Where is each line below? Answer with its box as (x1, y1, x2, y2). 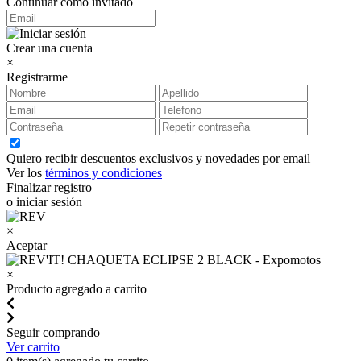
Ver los (6, 166, 45, 180)
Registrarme (6, 70, 68, 85)
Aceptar (6, 239, 47, 253)
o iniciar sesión (6, 195, 82, 210)
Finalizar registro (6, 180, 92, 195)
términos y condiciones (45, 166, 162, 180)
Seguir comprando (6, 326, 100, 340)
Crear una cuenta (6, 41, 93, 56)
